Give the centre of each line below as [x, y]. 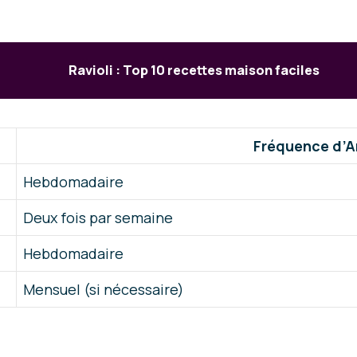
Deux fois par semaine [98, 218]
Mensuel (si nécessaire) [104, 290]
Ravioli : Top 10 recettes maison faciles [194, 71]
